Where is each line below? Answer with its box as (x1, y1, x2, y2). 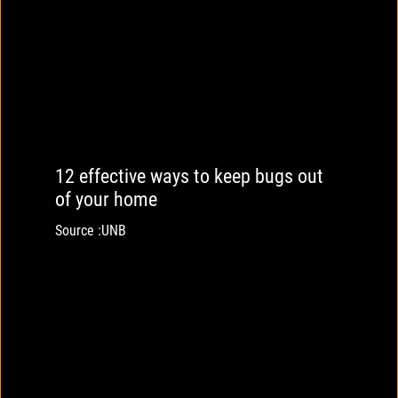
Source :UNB (55, 222, 126, 240)
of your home (55, 188, 157, 211)
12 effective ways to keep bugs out (55, 165, 323, 188)
